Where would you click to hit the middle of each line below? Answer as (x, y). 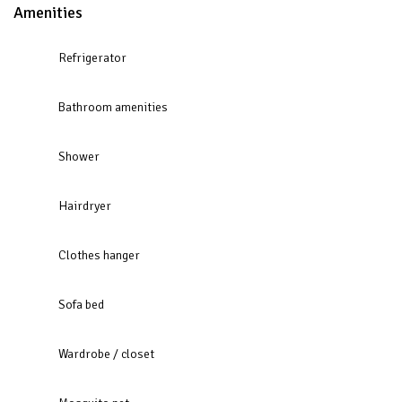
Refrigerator (92, 57)
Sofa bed (81, 304)
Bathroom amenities (113, 107)
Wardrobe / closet (106, 354)
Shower (79, 156)
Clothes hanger (99, 255)
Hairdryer (85, 205)
